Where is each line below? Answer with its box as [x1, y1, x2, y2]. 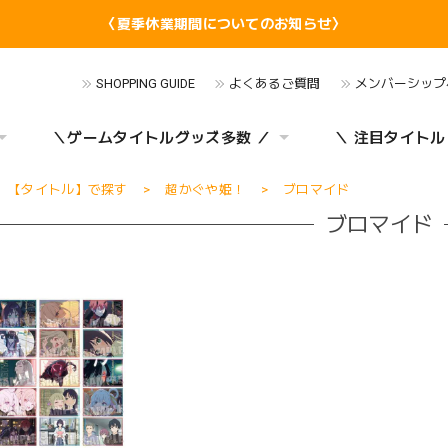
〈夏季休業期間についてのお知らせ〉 [102, 16, 346, 32]
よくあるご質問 [229, 76, 321, 91]
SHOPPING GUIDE [96, 76, 196, 91]
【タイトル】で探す [7, 182, 128, 197]
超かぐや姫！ [165, 182, 246, 197]
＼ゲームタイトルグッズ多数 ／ [52, 129, 271, 147]
